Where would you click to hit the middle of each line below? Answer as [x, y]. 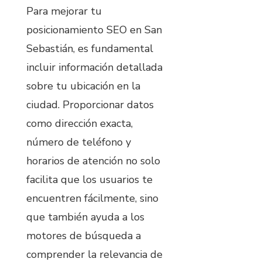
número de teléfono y [79, 142]
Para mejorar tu [64, 11]
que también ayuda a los [85, 217]
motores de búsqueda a [84, 235]
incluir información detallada [94, 67]
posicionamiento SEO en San [94, 30]
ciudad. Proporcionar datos [90, 104]
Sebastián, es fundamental [90, 48]
